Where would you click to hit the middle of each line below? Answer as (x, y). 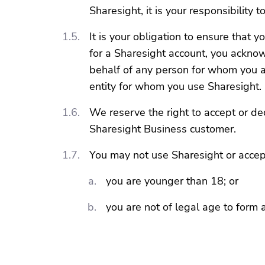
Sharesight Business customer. (163, 129)
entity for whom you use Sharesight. (175, 86)
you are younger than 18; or (172, 181)
